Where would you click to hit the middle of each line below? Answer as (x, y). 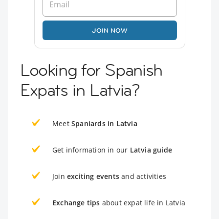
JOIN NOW (109, 30)
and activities (143, 176)
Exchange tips (76, 202)
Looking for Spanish (91, 70)
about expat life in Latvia (143, 202)
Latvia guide (151, 150)
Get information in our (91, 150)
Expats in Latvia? (80, 90)
